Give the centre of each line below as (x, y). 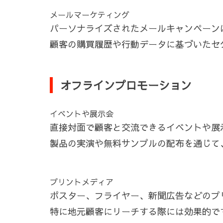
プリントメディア (82, 182)
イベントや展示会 (82, 113)
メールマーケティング (90, 14)
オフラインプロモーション (126, 85)
